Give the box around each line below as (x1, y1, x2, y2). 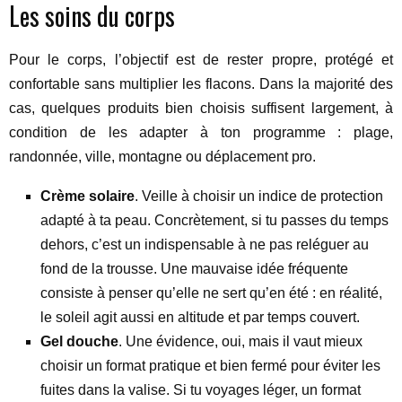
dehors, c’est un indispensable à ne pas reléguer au (40, 237, 369, 252)
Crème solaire (40, 188, 135, 204)
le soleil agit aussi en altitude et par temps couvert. (40, 310, 360, 325)
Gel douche (40, 334, 118, 349)
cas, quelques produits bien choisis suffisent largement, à (9, 100, 393, 116)
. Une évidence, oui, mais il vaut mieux (118, 334, 363, 349)
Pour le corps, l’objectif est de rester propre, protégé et (9, 52, 393, 67)
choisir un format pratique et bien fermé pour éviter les (40, 358, 380, 373)
